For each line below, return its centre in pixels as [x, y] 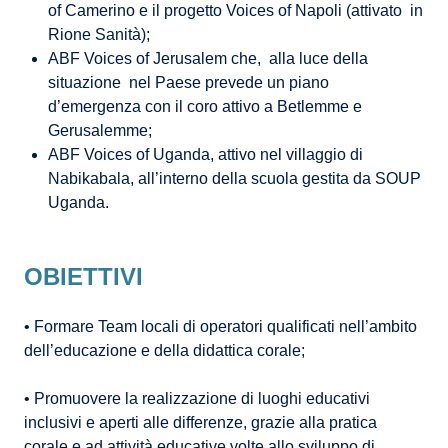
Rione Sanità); [99, 35]
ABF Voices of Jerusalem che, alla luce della [208, 59]
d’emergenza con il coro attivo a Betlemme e [205, 107]
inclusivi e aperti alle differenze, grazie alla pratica [200, 423]
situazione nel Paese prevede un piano [188, 83]
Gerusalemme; [100, 131]
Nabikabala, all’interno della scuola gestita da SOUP [234, 179]
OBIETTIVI [83, 277]
